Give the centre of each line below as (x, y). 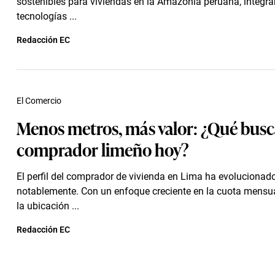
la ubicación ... (48, 206)
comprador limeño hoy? (103, 149)
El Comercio (39, 101)
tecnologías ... (47, 16)
